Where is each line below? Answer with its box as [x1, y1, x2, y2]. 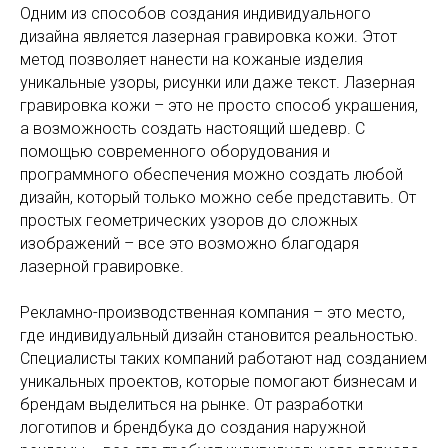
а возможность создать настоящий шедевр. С [20, 119, 365, 138]
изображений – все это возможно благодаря [20, 234, 359, 253]
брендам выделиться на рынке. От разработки [20, 395, 363, 414]
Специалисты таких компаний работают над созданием [20, 349, 427, 368]
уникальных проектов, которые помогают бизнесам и [20, 372, 417, 391]
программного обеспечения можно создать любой [20, 165, 403, 184]
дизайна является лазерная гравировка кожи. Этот [20, 27, 397, 46]
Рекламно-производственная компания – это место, [20, 303, 405, 322]
